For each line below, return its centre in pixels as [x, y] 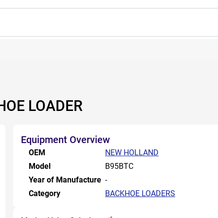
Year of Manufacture [65, 180]
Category [45, 193]
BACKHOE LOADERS [140, 193]
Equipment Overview [65, 140]
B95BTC [119, 166]
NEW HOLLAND [132, 153]
